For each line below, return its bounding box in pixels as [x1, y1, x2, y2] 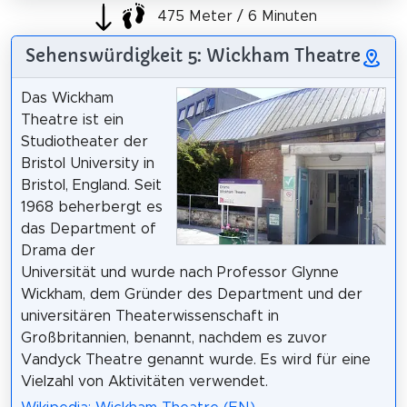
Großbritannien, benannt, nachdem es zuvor [20, 331, 327, 346]
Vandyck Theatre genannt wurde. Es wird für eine [20, 352, 371, 368]
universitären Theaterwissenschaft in [20, 309, 279, 324]
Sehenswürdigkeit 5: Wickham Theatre [25, 45, 361, 67]
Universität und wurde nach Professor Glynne [20, 265, 339, 281]
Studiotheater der [20, 134, 148, 150]
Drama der [20, 243, 95, 259]
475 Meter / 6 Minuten [154, 9, 317, 25]
